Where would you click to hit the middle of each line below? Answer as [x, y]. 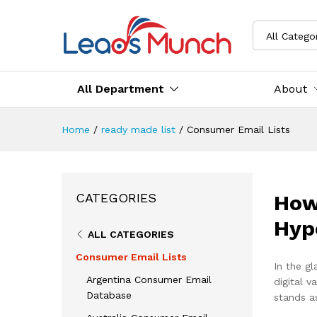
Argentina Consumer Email [149, 279]
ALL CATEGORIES [131, 234]
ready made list [138, 129]
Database [109, 295]
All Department [121, 88]
